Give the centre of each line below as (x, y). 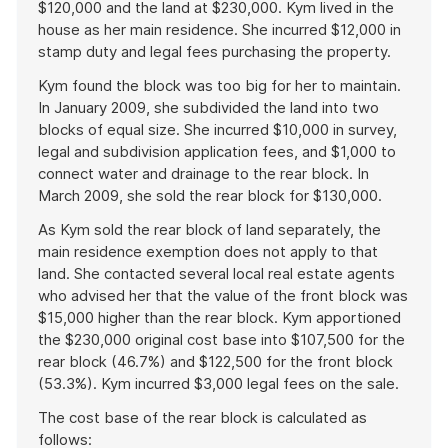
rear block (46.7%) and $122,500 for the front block (215, 361)
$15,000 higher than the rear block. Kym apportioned (219, 317)
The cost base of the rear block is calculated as (202, 417)
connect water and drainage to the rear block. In (203, 173)
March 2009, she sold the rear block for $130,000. (210, 195)
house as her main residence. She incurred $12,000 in (219, 29)
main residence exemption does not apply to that (208, 251)
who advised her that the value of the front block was (223, 295)
